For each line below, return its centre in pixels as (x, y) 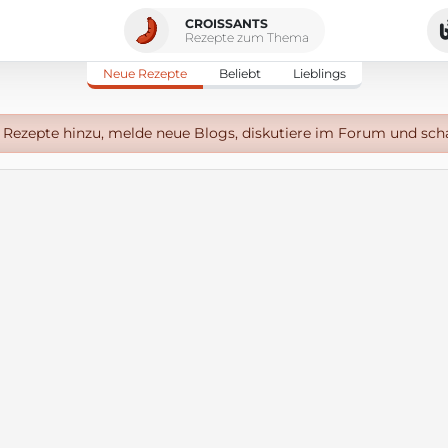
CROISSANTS (226, 23)
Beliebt (239, 73)
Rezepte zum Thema (246, 37)
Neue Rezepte (144, 73)
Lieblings (319, 73)
